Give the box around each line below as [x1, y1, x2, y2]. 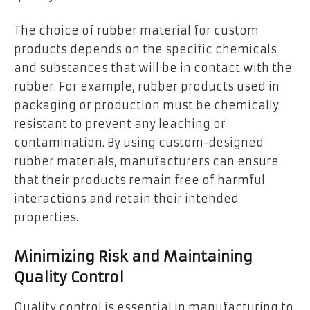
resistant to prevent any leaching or [14, 117, 226, 131]
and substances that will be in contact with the [14, 61, 292, 75]
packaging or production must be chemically [14, 98, 279, 113]
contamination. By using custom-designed [14, 136, 264, 150]
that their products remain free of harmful [14, 173, 265, 188]
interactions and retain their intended [14, 192, 239, 206]
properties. [14, 210, 78, 225]
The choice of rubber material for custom [14, 24, 259, 38]
